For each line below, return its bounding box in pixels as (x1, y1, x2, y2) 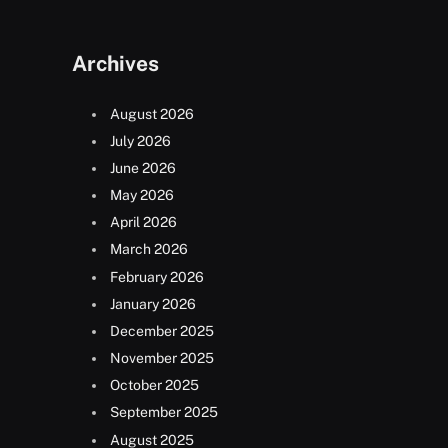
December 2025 (110, 322, 214, 339)
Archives (72, 50, 159, 76)
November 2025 (110, 350, 214, 367)
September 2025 (110, 404, 218, 421)
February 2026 (110, 268, 204, 285)
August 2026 (110, 105, 194, 122)
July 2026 (110, 132, 171, 149)
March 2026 (110, 241, 188, 258)
